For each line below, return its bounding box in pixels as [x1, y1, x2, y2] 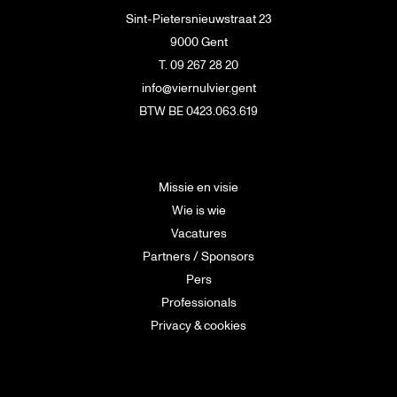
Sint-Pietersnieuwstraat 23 [125, 11, 272, 27]
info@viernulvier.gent [141, 80, 256, 97]
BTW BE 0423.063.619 [139, 103, 258, 120]
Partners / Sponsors [143, 248, 254, 265]
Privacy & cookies [151, 317, 246, 334]
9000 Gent [169, 34, 228, 51]
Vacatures [170, 225, 227, 242]
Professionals [160, 294, 237, 311]
